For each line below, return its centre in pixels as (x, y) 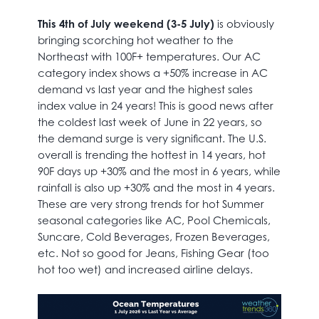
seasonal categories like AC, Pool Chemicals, (154, 220)
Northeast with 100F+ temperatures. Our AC (149, 56)
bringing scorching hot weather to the (135, 40)
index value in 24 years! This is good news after (155, 105)
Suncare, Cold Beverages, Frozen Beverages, (153, 236)
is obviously (244, 23)
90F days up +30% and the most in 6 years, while (159, 171)
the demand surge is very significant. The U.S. (152, 138)
